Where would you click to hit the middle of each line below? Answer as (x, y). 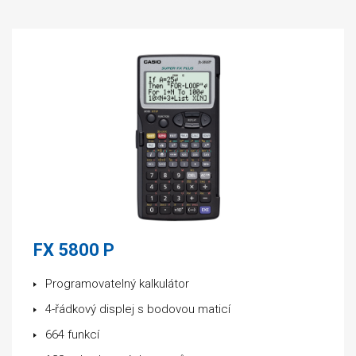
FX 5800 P (74, 250)
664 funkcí (72, 335)
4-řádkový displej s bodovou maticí (138, 309)
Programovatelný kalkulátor (119, 284)
